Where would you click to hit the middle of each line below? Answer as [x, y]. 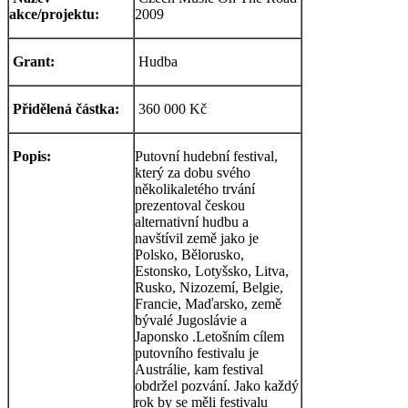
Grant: [34, 62]
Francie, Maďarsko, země [208, 304]
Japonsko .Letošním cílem [209, 337]
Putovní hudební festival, [206, 157]
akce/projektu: [54, 15]
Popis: [32, 157]
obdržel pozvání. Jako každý [217, 386]
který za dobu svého [193, 173]
